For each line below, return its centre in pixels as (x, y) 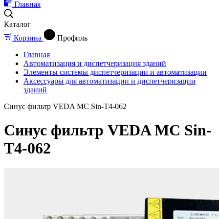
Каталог (17, 24)
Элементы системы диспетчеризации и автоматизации (115, 72)
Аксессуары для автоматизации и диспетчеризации (109, 81)
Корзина (28, 38)
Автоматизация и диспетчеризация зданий (95, 63)
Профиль (72, 38)
